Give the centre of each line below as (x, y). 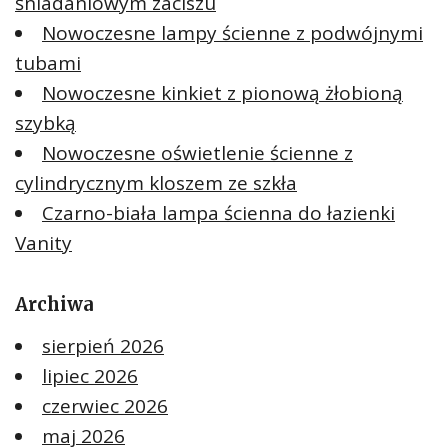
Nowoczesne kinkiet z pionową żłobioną (222, 93)
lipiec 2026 (90, 376)
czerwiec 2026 (105, 406)
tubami (48, 63)
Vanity (43, 243)
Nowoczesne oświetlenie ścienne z (197, 153)
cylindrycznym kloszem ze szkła (156, 183)
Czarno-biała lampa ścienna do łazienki (218, 213)
